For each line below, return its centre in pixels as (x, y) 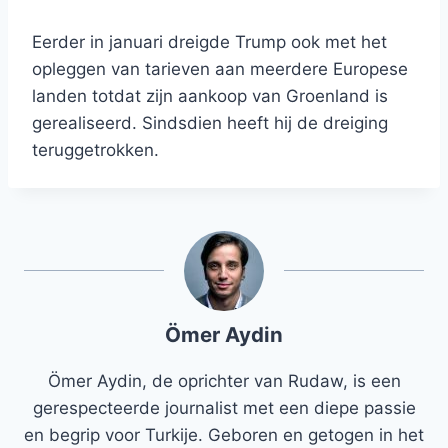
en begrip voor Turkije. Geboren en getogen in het (224, 435)
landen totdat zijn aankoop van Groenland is (210, 96)
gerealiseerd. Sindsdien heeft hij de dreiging (210, 123)
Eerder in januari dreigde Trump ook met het (209, 42)
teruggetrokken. (95, 150)
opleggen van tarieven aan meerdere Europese (220, 69)
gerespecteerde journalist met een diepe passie (224, 408)
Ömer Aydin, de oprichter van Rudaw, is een (224, 381)
